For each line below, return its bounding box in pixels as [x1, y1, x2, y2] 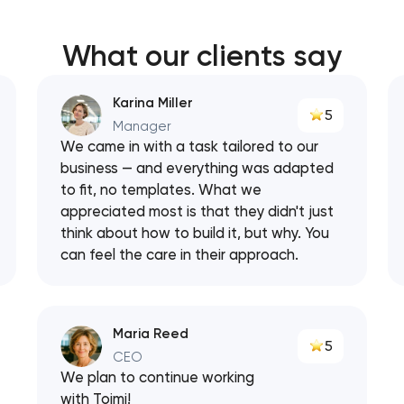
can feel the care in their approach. [60, 246, 299, 264]
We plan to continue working [60, 369, 255, 387]
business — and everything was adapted [60, 160, 335, 178]
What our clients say [62, 39, 342, 73]
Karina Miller [112, 95, 193, 112]
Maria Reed [112, 326, 188, 343]
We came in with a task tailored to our [60, 138, 319, 156]
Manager [112, 118, 171, 135]
